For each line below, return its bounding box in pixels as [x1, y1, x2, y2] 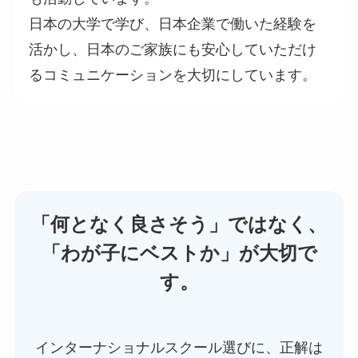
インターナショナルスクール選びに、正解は [35, 340, 323, 356]
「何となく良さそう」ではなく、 [31, 213, 327, 236]
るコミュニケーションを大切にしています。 [28, 66, 316, 83]
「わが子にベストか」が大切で [41, 242, 317, 265]
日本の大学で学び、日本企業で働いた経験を [28, 15, 316, 32]
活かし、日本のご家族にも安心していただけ [28, 41, 316, 58]
